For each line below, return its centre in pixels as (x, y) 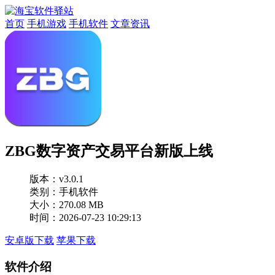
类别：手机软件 (64, 192)
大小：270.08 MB (67, 204)
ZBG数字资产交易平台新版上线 (109, 151)
